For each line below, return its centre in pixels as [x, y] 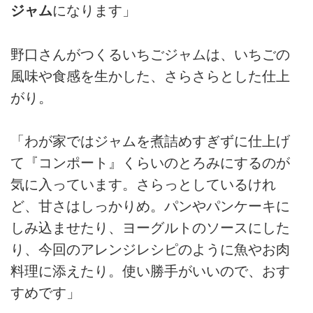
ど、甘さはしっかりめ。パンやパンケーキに [150, 206]
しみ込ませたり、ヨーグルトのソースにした [150, 227]
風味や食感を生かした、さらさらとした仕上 [150, 76]
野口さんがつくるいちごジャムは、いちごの [150, 54]
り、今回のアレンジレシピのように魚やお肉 [150, 249]
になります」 [94, 11]
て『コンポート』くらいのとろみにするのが [150, 162]
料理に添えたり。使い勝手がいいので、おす [150, 271]
